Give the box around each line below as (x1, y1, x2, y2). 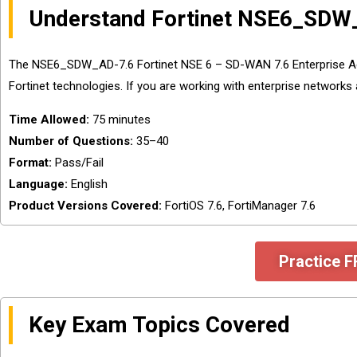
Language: (9, 177, 68, 191)
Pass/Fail (52, 155, 104, 170)
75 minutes (89, 112, 151, 127)
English (68, 177, 108, 191)
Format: (9, 155, 52, 170)
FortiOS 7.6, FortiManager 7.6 (162, 198, 316, 213)
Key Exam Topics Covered (29, 312, 290, 338)
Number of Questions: (9, 134, 133, 148)
